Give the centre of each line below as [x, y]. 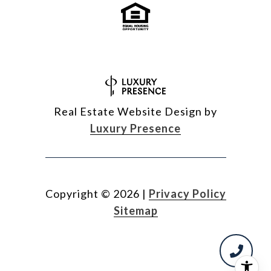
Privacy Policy [187, 193]
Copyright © [78, 193]
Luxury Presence [135, 128]
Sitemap [135, 210]
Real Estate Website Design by [135, 111]
